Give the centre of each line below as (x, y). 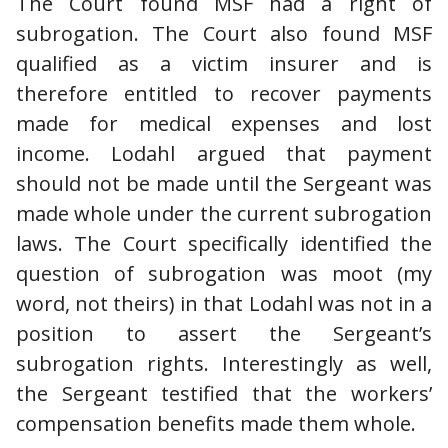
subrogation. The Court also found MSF (224, 33)
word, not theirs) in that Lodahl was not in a (224, 303)
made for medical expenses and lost (224, 123)
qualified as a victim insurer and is (224, 63)
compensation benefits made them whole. (216, 423)
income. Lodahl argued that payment (224, 153)
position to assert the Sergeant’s (224, 333)
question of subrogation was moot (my (224, 273)
